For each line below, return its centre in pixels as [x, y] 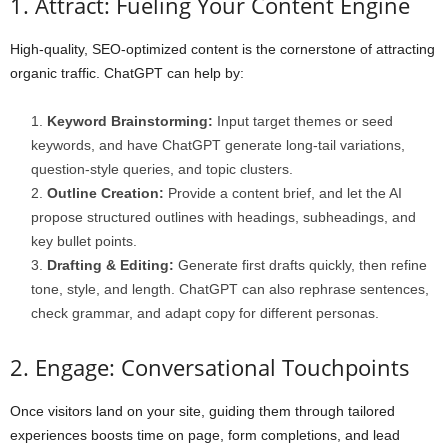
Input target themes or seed [303, 121]
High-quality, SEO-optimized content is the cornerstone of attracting [222, 49]
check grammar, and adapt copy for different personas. [205, 313]
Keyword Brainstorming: [130, 121]
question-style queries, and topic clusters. [162, 169]
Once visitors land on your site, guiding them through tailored [202, 411]
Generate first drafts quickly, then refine [300, 265]
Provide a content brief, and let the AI [283, 193]
